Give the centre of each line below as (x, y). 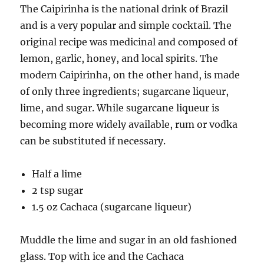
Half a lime (57, 174)
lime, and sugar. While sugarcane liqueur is (120, 108)
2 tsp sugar (58, 190)
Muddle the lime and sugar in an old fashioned (129, 240)
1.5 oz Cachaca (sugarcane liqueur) (112, 207)
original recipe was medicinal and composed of (129, 42)
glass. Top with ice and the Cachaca (102, 256)
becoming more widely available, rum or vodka (129, 124)
